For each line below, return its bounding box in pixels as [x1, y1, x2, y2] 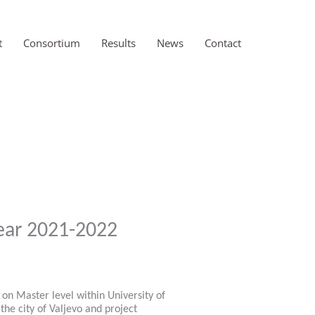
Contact [205, 36, 241, 51]
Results [101, 36, 136, 51]
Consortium [23, 36, 80, 51]
